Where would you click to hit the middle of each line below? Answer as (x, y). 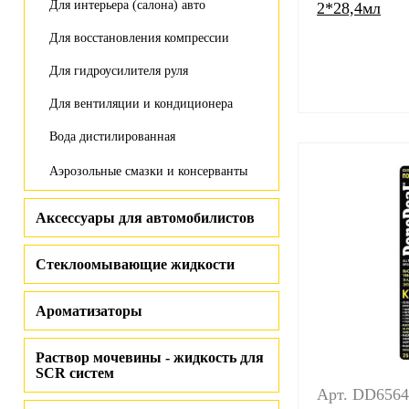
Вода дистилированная (112, 136)
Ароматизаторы (89, 311)
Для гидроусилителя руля (119, 71)
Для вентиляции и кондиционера (141, 104)
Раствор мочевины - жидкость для (150, 357)
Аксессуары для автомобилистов (145, 218)
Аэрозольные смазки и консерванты (148, 171)
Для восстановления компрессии (139, 38)
